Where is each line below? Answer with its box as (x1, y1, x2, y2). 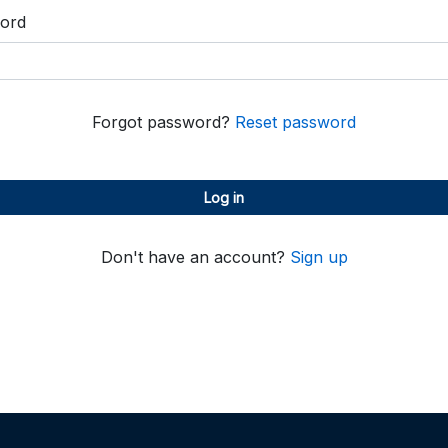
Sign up (289, 247, 348, 267)
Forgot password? (92, 112, 235, 132)
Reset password (235, 112, 356, 132)
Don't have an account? (100, 247, 290, 267)
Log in (204, 189, 244, 206)
